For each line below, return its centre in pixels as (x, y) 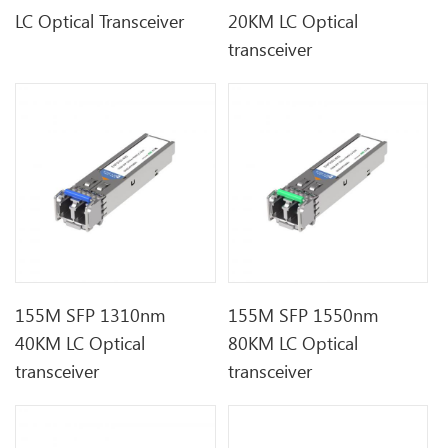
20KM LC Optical (293, 20)
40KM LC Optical (80, 342)
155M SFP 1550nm (304, 314)
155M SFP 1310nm (91, 314)
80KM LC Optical (293, 342)
